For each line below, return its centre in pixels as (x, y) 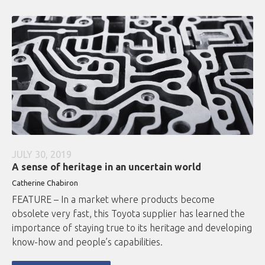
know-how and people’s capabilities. (87, 242)
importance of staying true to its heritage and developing (132, 228)
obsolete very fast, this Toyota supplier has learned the (128, 214)
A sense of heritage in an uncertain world (106, 167)
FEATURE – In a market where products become (113, 200)
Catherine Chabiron (45, 183)
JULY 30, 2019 (42, 155)
